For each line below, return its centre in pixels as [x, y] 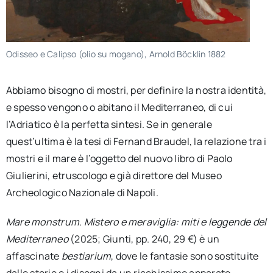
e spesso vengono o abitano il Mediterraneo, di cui [119, 108]
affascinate [34, 256]
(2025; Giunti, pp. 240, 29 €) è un [144, 239]
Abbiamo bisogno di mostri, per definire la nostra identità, [136, 90]
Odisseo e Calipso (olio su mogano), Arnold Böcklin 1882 [116, 54]
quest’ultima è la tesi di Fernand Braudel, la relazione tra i [136, 142]
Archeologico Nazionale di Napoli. [82, 193]
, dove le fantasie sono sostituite [185, 256]
